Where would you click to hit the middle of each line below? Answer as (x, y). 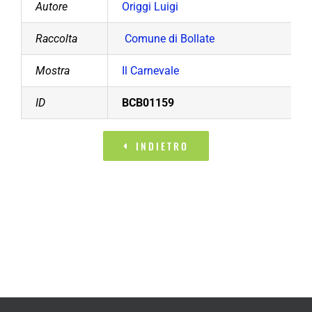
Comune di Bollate (170, 39)
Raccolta (56, 39)
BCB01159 (148, 103)
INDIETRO (162, 146)
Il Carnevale (150, 71)
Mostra (53, 71)
